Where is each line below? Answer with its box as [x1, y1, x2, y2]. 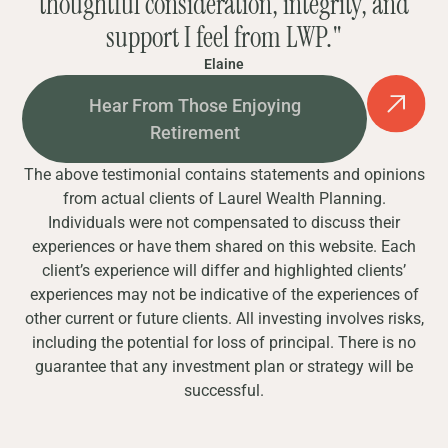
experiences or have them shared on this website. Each [32, 237, 416, 256]
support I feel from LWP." [106, 19, 342, 56]
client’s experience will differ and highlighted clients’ [42, 261, 406, 280]
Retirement [149, 122, 240, 143]
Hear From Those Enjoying [88, 95, 301, 116]
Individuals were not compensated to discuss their [48, 213, 400, 232]
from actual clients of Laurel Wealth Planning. [62, 189, 386, 208]
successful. [184, 381, 264, 400]
